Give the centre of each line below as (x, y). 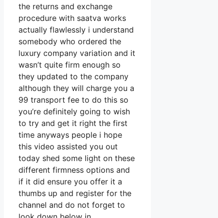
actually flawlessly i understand (76, 30)
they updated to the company (73, 77)
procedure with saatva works (72, 18)
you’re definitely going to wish (74, 112)
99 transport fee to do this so (73, 100)
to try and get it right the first (73, 123)
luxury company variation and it (77, 53)
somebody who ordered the (70, 42)
